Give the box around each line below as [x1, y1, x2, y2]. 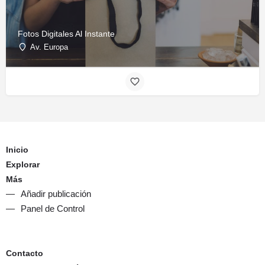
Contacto [6, 248, 43, 258]
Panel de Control [21, 203, 85, 214]
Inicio [6, 144, 28, 154]
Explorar [6, 159, 40, 169]
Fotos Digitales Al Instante [18, 29, 115, 39]
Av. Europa [30, 43, 68, 52]
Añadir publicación [21, 188, 91, 199]
